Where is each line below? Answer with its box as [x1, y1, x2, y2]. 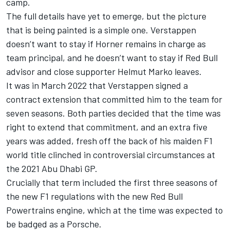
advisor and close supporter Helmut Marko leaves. [6, 66, 202, 78]
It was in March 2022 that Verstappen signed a [6, 80, 188, 91]
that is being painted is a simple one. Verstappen [6, 24, 196, 36]
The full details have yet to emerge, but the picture [6, 10, 206, 22]
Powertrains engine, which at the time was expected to [6, 204, 223, 216]
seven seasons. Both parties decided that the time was [6, 107, 221, 119]
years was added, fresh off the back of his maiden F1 [6, 135, 213, 147]
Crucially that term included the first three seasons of [6, 177, 218, 188]
